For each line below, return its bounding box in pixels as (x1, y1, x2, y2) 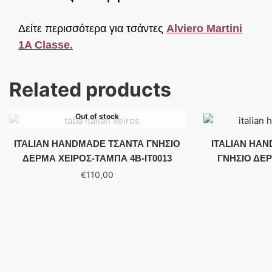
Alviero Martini (166, 22, 242, 35)
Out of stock (75, 111, 119, 121)
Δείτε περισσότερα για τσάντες (18, 22, 166, 35)
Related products (9, 77, 171, 101)
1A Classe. (18, 39, 73, 52)
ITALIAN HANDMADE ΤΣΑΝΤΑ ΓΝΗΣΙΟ (14, 138, 180, 149)
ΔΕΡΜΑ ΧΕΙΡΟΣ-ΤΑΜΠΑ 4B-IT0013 (22, 152, 172, 163)
